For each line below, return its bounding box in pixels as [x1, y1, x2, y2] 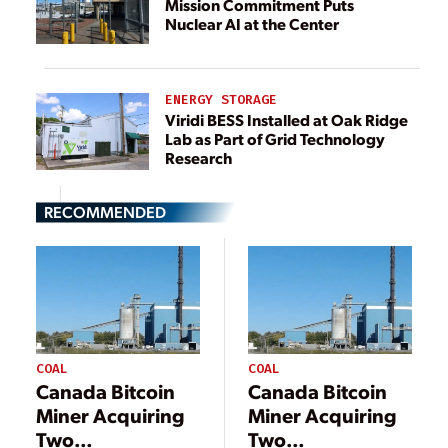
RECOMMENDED [44, 200, 166, 222]
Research [165, 146, 232, 168]
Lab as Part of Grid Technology [165, 127, 385, 149]
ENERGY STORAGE [165, 91, 277, 109]
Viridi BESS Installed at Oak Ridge [165, 108, 408, 130]
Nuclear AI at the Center [165, 12, 339, 34]
